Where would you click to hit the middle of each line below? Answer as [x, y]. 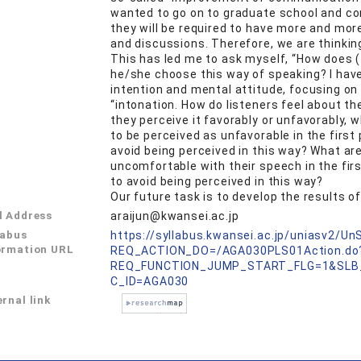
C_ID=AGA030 [150, 281]
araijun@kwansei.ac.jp [175, 216]
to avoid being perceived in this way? [217, 181]
